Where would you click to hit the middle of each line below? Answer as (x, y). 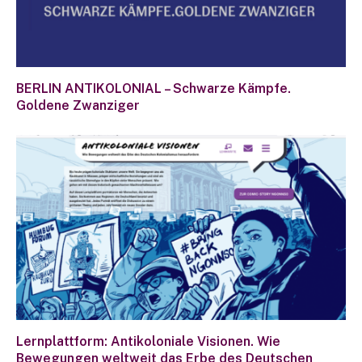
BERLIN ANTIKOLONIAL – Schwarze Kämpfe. (154, 88)
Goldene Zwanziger (78, 105)
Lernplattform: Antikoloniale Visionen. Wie (148, 342)
